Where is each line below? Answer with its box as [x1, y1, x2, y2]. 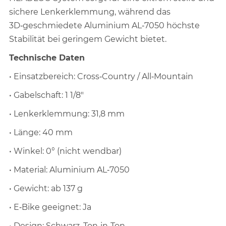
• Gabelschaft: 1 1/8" [9, 90, 84, 100]
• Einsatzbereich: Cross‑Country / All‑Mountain [9, 72, 194, 82]
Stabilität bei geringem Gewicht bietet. [9, 34, 167, 44]
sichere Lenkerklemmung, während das [9, 7, 171, 17]
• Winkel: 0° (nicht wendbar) [9, 146, 122, 156]
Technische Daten [9, 53, 85, 63]
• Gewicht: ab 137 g [9, 184, 83, 194]
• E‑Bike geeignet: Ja [9, 202, 92, 212]
